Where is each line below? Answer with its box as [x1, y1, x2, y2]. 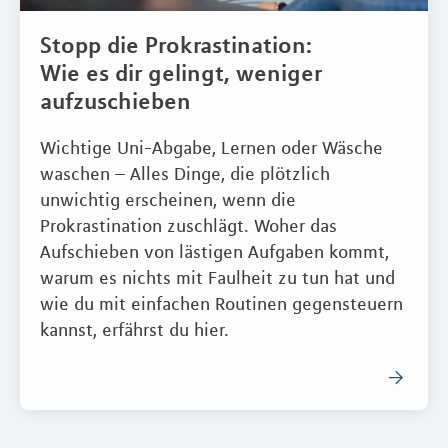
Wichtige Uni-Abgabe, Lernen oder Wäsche [40, 136, 383, 159]
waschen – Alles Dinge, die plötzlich [40, 162, 330, 185]
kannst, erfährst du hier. [40, 318, 229, 341]
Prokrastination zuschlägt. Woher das [40, 214, 337, 237]
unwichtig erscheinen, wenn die [40, 188, 296, 211]
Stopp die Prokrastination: [40, 30, 312, 59]
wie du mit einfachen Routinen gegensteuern [40, 292, 403, 315]
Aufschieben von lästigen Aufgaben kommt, [40, 240, 389, 263]
